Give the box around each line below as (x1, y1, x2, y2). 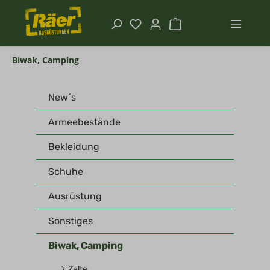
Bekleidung (48, 141, 99, 152)
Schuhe (48, 166, 83, 177)
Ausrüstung (48, 190, 102, 202)
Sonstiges (48, 215, 93, 227)
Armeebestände (48, 116, 121, 128)
